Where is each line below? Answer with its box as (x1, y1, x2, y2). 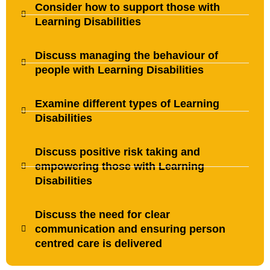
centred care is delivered (34, 237, 162, 250)
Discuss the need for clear (34, 209, 170, 221)
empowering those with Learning (34, 160, 204, 172)
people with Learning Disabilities (34, 64, 204, 76)
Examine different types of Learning (34, 98, 219, 110)
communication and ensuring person (34, 223, 225, 235)
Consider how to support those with (34, 1, 220, 13)
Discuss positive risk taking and (34, 146, 200, 158)
